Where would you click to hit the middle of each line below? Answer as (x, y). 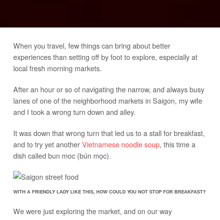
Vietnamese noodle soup (121, 144)
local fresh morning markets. (57, 68)
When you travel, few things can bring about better (92, 45)
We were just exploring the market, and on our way (92, 211)
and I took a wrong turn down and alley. (74, 111)
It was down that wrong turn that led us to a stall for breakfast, (109, 133)
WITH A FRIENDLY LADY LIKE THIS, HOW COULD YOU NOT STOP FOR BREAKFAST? (109, 191)
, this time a (177, 144)
